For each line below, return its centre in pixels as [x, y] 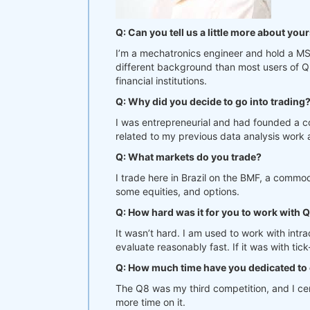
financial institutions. [161, 81]
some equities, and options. [177, 191]
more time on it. [151, 302]
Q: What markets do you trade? [189, 157]
